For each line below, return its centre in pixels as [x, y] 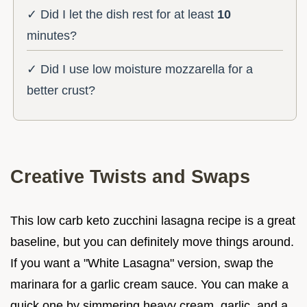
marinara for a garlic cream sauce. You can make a [149, 284]
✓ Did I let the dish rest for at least [122, 14]
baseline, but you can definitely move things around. [152, 242]
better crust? [61, 90]
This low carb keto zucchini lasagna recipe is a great [153, 220]
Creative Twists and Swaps [130, 176]
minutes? [52, 35]
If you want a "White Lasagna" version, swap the [142, 263]
